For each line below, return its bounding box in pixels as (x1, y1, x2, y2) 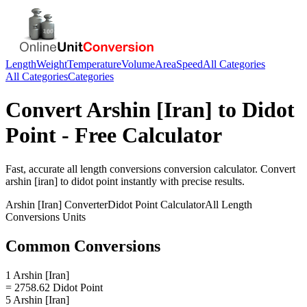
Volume (121, 58, 155, 70)
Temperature (67, 58, 121, 70)
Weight (36, 58, 67, 70)
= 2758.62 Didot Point (5, 281, 103, 293)
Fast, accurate (5, 162, 67, 175)
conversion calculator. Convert (161, 162, 295, 175)
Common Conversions (5, 236, 160, 255)
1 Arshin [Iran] (5, 269, 69, 281)
